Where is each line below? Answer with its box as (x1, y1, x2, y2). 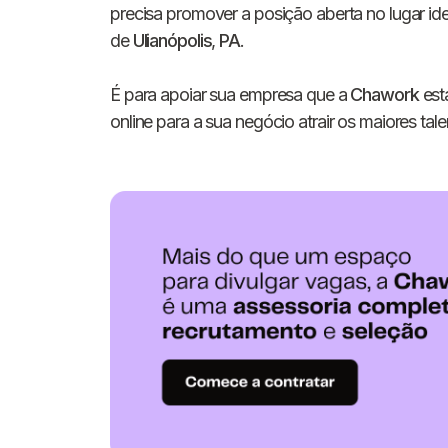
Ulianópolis (132, 30, 212, 52)
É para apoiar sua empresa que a (110, 84, 351, 106)
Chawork (350, 84, 419, 106)
